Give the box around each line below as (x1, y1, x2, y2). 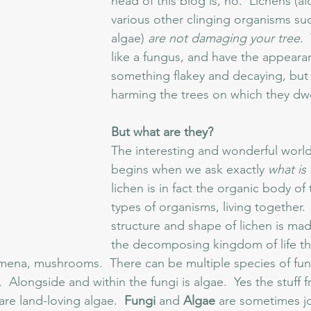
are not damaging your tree (148, 31, 300, 46)
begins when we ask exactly (111, 162, 268, 177)
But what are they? (111, 124, 217, 140)
